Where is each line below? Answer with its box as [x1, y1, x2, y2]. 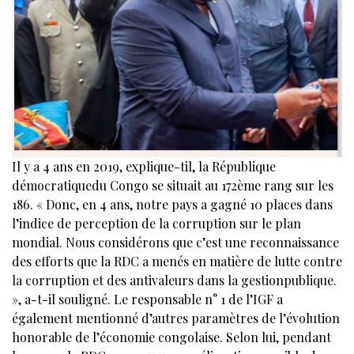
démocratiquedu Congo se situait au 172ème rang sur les [12, 176, 333, 194]
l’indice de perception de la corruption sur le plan [12, 214, 301, 232]
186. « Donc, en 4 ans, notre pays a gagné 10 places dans [12, 195, 333, 213]
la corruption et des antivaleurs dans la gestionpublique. [12, 271, 337, 288]
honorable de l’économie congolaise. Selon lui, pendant [12, 328, 331, 345]
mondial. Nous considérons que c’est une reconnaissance [12, 233, 339, 250]
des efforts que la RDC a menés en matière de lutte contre [12, 252, 342, 269]
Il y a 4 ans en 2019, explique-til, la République [12, 157, 276, 175]
